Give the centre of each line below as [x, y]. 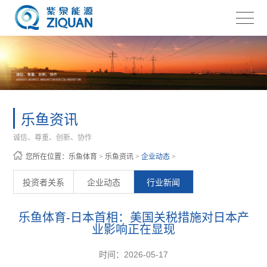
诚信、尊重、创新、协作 [53, 138]
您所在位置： [47, 157]
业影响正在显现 [133, 229]
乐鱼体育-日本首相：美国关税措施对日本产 [133, 217]
